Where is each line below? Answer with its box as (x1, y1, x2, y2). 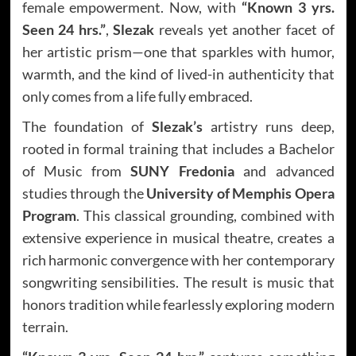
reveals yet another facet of (154, 20, 335, 38)
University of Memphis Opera (146, 184, 335, 202)
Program (21, 206, 76, 224)
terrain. (21, 317, 68, 335)
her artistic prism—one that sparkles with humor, (21, 42, 335, 60)
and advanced (234, 161, 335, 180)
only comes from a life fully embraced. (21, 87, 253, 105)
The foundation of (21, 117, 152, 135)
